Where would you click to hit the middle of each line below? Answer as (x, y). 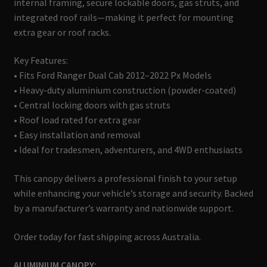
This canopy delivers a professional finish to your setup (125, 178)
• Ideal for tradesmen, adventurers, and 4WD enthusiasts (128, 150)
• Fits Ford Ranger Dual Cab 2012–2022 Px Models (112, 75)
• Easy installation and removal (77, 135)
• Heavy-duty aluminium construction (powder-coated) (125, 90)
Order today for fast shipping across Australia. (107, 236)
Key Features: (41, 60)
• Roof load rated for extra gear (77, 120)
